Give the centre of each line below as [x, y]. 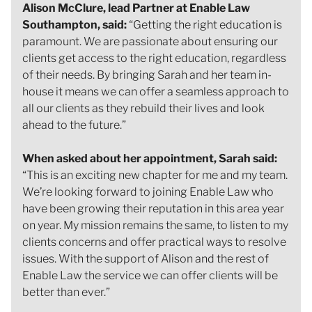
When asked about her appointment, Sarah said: [150, 158]
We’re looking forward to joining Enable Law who [148, 192]
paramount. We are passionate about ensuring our [150, 41]
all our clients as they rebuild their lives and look [143, 108]
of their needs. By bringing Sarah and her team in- [147, 75]
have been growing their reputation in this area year [153, 208]
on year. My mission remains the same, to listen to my [155, 225]
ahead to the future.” [74, 125]
